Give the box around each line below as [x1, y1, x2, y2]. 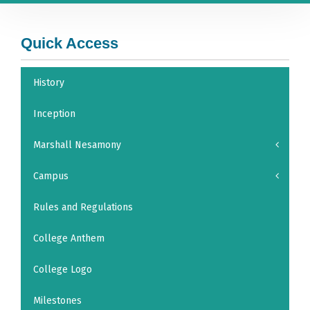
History [33, 76, 64, 89]
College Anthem [33, 232, 104, 244]
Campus [33, 170, 69, 182]
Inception [33, 107, 75, 120]
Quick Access [21, 34, 118, 52]
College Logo [33, 263, 92, 275]
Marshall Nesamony [33, 138, 121, 151]
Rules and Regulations [33, 201, 133, 213]
